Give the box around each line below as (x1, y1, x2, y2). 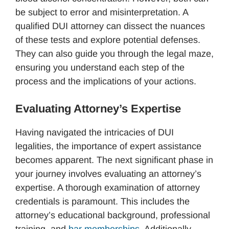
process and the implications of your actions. (15, 76, 196, 86)
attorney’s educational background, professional (15, 210, 210, 220)
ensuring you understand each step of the (15, 62, 185, 73)
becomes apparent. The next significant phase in (15, 154, 213, 165)
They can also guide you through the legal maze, (15, 48, 214, 59)
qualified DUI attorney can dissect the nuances (15, 20, 205, 31)
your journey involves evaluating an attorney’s (15, 168, 201, 179)
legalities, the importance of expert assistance (15, 141, 201, 151)
